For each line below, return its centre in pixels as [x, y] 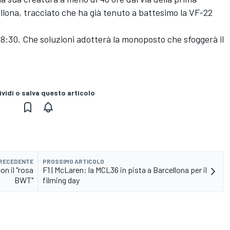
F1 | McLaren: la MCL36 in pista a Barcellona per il [125, 170]
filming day [61, 180]
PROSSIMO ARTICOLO [73, 161]
